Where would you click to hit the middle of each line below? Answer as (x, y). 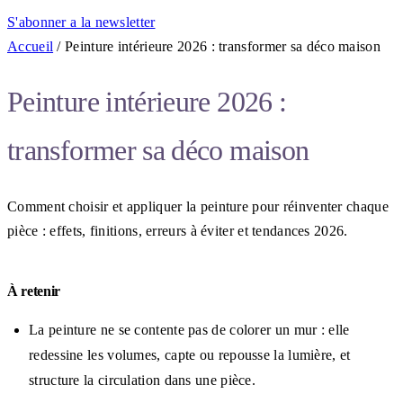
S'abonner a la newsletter (81, 22)
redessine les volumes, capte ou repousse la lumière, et (190, 354)
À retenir (34, 291)
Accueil (31, 46)
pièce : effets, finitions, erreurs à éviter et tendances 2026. (178, 230)
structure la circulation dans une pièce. (143, 380)
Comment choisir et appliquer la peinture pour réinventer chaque (198, 206)
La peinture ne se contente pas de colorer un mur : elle (189, 329)
